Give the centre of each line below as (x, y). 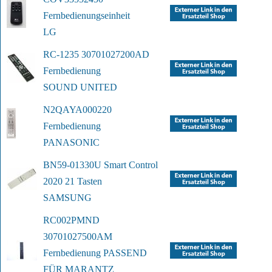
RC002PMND (71, 220)
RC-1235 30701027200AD (96, 55)
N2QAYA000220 (77, 110)
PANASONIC (71, 143)
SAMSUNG (67, 198)
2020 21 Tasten (73, 182)
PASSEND (125, 253)
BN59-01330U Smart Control (100, 165)
